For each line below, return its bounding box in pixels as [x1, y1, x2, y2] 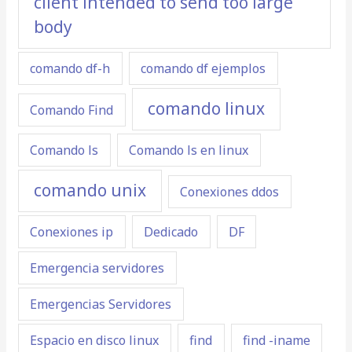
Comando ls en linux [129, 141, 249, 159]
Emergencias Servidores [30, 295, 172, 313]
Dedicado [144, 222, 199, 240]
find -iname [243, 331, 311, 349]
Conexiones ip [30, 222, 114, 240]
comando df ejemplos [141, 59, 266, 77]
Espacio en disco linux [30, 331, 159, 349]
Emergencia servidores [30, 258, 165, 277]
